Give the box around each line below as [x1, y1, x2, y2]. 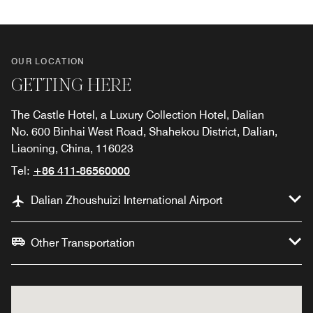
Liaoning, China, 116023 [11, 141, 133, 155]
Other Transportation [31, 235, 135, 249]
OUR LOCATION [11, 55, 85, 66]
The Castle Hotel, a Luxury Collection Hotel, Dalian [11, 108, 264, 122]
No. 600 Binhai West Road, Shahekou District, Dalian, [11, 124, 277, 138]
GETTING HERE [11, 77, 131, 95]
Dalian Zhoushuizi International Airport [31, 193, 223, 207]
